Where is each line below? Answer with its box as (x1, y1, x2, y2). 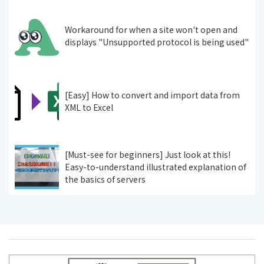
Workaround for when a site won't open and (65, 24, 237, 36)
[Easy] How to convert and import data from (65, 89, 240, 101)
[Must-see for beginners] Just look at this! (65, 148, 230, 160)
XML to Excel (65, 101, 113, 114)
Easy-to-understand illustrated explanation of (65, 160, 246, 173)
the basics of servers (65, 173, 146, 185)
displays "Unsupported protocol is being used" (65, 36, 249, 48)
